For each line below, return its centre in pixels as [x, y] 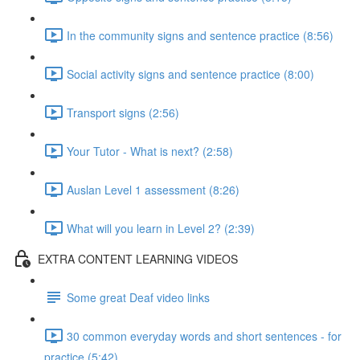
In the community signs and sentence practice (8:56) [200, 35]
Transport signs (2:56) [123, 112]
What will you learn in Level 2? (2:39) [161, 228]
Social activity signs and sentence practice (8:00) [190, 74]
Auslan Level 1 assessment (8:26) [153, 189]
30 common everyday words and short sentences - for [204, 335]
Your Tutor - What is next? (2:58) [150, 151]
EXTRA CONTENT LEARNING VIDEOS [138, 258]
